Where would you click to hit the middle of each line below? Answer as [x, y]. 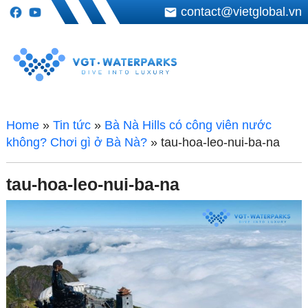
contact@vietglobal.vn [242, 12]
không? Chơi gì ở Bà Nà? [76, 142]
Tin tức [71, 125]
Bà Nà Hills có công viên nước [188, 125]
